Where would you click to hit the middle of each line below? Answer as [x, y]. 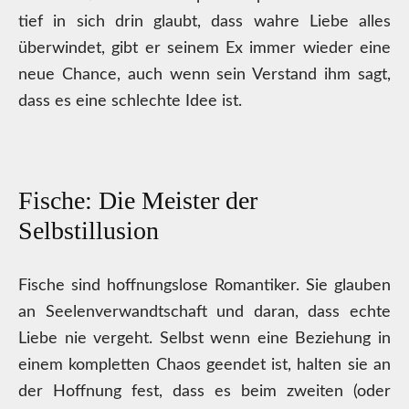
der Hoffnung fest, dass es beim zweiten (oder [204, 392]
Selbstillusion [89, 231]
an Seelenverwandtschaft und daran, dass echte [204, 312]
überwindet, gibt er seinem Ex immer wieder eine [204, 48]
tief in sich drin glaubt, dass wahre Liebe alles [204, 22]
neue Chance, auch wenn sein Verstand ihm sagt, [204, 75]
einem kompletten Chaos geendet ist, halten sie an [204, 365]
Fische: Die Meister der [138, 200]
